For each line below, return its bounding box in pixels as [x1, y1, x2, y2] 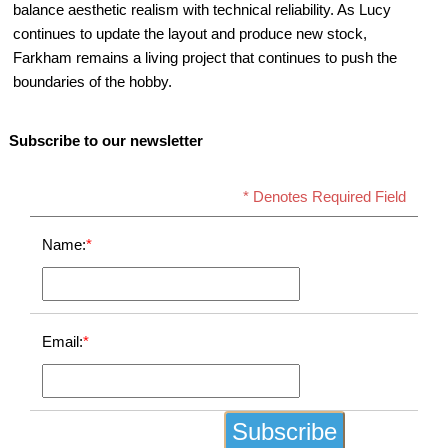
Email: [42, 332, 84, 350]
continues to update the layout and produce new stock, [13, 25, 368, 43]
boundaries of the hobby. [13, 73, 173, 91]
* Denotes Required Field [242, 187, 406, 205]
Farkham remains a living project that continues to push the [13, 49, 398, 67]
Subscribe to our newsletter [8, 131, 203, 149]
